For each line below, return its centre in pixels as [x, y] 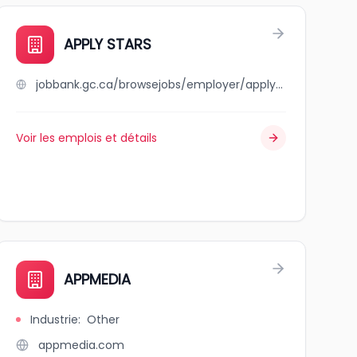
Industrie [54, 320]
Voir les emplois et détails [86, 138]
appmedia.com [81, 345]
